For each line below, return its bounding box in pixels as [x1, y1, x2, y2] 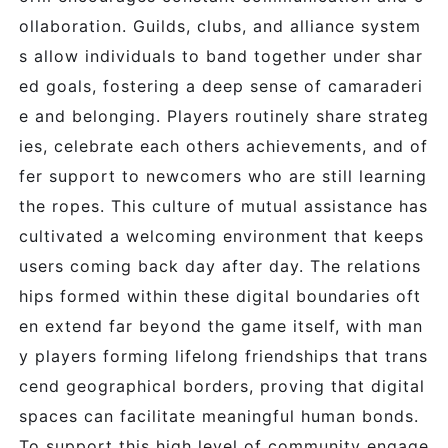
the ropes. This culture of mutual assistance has [19, 196, 428, 216]
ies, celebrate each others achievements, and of [19, 136, 428, 156]
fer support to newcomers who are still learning [19, 166, 427, 186]
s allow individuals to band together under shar [19, 46, 423, 66]
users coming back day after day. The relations [19, 256, 421, 276]
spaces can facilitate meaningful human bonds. [19, 406, 419, 426]
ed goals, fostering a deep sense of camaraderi [19, 76, 423, 96]
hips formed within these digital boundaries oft [19, 286, 421, 306]
